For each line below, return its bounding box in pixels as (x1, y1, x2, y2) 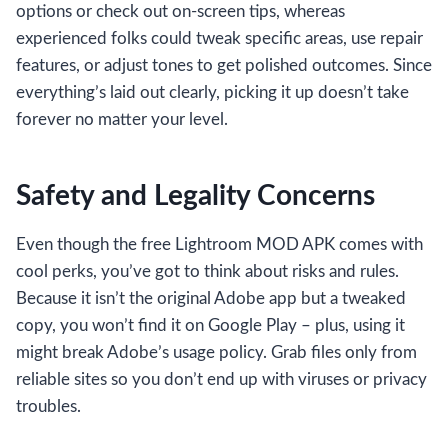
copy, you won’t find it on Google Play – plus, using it (16, 317, 405, 335)
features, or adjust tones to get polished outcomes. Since (16, 57, 432, 75)
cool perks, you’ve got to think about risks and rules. (16, 263, 399, 281)
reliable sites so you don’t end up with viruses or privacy (16, 371, 427, 389)
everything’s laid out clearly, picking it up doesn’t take (16, 84, 409, 102)
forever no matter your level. (16, 111, 228, 129)
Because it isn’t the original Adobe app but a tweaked (16, 290, 406, 308)
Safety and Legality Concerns (16, 182, 375, 211)
